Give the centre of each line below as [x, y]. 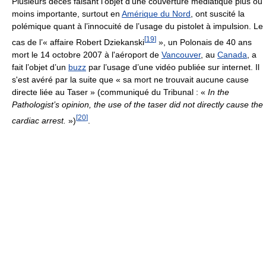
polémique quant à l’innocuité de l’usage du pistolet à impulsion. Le [137, 26]
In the [218, 92]
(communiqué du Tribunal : [148, 92]
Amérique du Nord [156, 14]
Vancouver [181, 55]
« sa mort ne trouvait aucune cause [182, 80]
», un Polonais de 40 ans [204, 42]
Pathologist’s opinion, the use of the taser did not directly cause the [137, 105]
